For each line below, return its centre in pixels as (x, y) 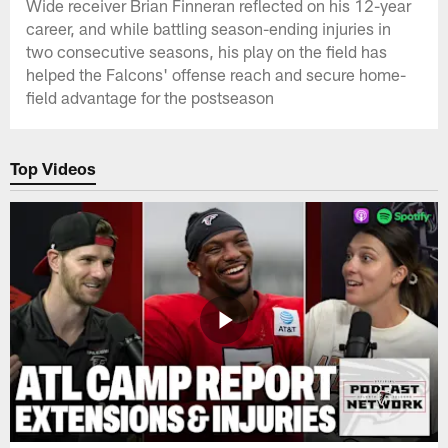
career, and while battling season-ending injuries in (209, 27)
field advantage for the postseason (150, 96)
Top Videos (53, 168)
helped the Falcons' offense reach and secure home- (216, 73)
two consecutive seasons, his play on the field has (207, 50)
